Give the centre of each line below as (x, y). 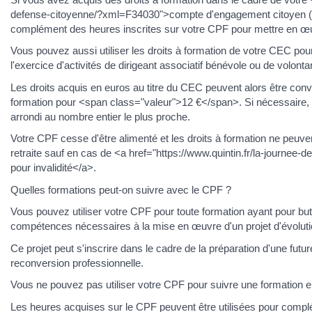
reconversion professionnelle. (77, 263)
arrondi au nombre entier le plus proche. (100, 116)
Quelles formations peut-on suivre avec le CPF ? (121, 189)
